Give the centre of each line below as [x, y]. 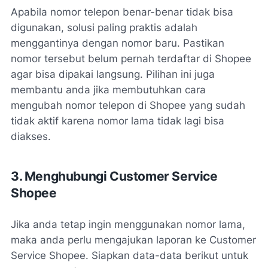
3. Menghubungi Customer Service [114, 176]
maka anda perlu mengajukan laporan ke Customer [133, 240]
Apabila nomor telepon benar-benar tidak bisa [122, 12]
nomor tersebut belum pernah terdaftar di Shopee [131, 59]
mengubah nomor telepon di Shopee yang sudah [128, 106]
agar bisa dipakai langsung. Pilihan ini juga [113, 74]
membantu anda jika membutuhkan [98, 90]
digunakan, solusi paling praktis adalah [104, 28]
